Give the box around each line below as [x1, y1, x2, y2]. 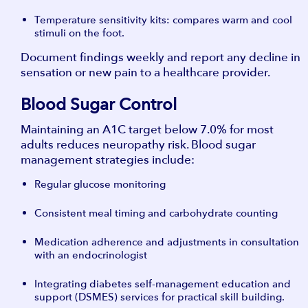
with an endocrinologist [34, 248, 147, 261]
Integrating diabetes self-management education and [34, 277, 291, 290]
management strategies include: [21, 153, 195, 166]
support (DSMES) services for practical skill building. [34, 290, 285, 303]
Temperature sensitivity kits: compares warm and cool [34, 13, 292, 26]
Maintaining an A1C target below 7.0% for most [21, 122, 274, 136]
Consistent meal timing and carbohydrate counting [34, 206, 278, 219]
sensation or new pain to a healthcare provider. [21, 65, 270, 79]
